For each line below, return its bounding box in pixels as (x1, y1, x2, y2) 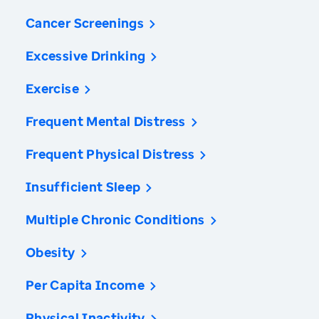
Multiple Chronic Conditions (26, 211, 205, 229)
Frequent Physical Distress (26, 145, 195, 163)
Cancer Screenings (26, 14, 145, 32)
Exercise (26, 80, 79, 98)
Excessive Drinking (26, 47, 146, 65)
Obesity (26, 244, 75, 261)
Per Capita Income (26, 276, 145, 294)
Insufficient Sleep (26, 178, 141, 196)
